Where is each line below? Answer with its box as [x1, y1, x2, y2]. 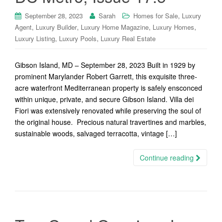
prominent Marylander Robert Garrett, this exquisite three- [15, 71, 197, 81]
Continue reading [140, 153, 196, 163]
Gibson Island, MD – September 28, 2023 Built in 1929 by [15, 60, 195, 70]
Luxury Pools [59, 34, 97, 43]
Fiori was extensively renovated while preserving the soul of [15, 106, 201, 115]
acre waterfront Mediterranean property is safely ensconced [15, 83, 202, 93]
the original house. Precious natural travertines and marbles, [15, 117, 206, 127]
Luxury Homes [153, 22, 194, 32]
